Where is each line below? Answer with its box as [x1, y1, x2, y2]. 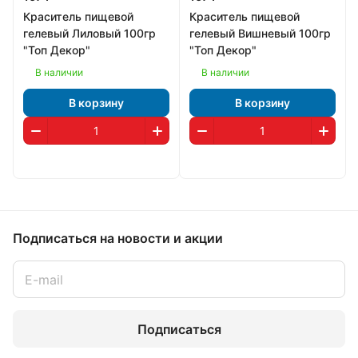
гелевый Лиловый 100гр [23, 26, 156, 40]
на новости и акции [100, 230, 223, 246]
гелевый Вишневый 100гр [189, 26, 331, 40]
